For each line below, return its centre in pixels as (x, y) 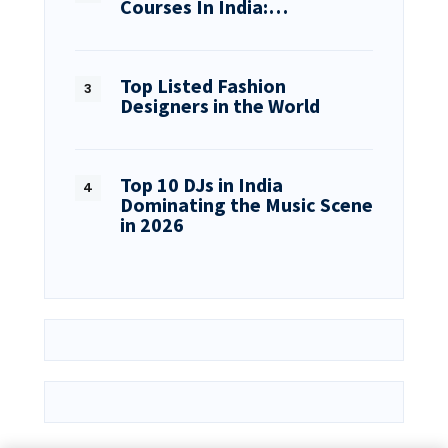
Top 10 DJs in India (201, 184)
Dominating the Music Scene (246, 204)
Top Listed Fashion (203, 85)
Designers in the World (220, 105)
